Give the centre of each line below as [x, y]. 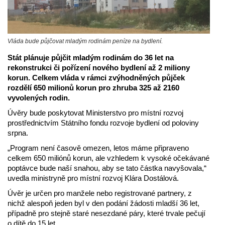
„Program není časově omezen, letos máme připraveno [98, 148]
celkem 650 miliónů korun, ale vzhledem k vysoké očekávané [108, 158]
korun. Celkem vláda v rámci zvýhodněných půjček [96, 77]
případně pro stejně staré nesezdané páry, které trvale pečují [106, 213]
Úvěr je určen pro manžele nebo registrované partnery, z [100, 193]
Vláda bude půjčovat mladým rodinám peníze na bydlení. [85, 41]
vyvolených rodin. [39, 97]
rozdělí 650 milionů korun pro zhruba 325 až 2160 [93, 87]
